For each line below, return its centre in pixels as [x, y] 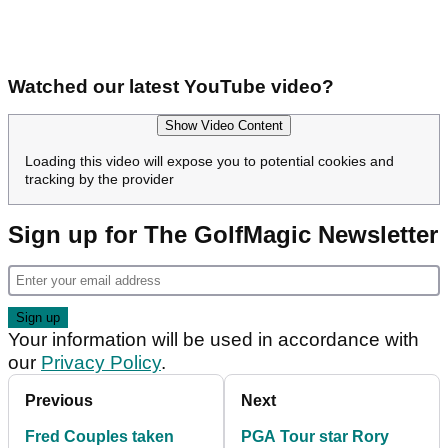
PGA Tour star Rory [315, 437]
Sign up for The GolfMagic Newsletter [223, 235]
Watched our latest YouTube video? [171, 87]
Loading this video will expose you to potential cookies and [209, 161]
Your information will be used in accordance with [213, 340]
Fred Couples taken [99, 437]
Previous [59, 401]
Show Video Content [224, 126]
